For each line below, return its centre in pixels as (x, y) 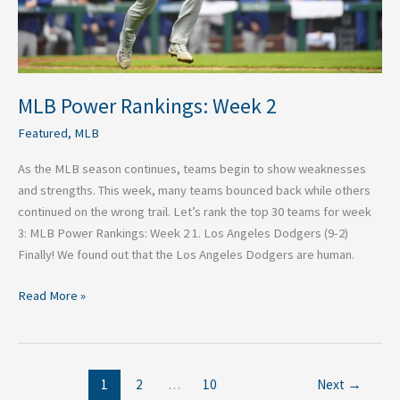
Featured (43, 133)
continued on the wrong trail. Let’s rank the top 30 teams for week (195, 212)
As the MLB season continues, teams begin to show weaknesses (192, 169)
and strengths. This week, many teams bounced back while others (194, 191)
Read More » (52, 296)
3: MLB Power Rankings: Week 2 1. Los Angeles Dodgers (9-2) (183, 233)
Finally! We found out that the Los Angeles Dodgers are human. (186, 255)
